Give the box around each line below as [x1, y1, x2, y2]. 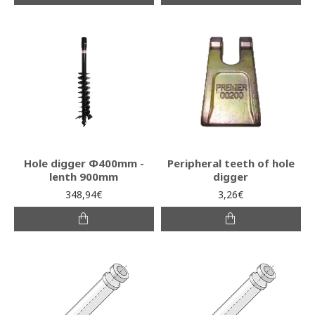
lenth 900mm [49, 169, 119, 184]
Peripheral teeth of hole [167, 155, 295, 170]
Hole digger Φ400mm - [23, 155, 144, 170]
